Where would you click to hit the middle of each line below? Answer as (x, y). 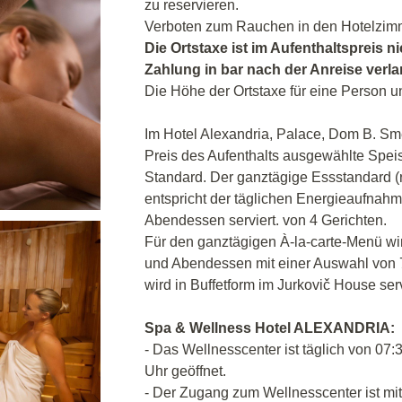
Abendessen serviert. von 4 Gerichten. (266, 220)
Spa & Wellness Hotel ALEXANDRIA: (270, 328)
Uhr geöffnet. (185, 371)
